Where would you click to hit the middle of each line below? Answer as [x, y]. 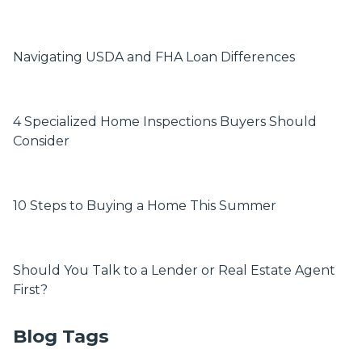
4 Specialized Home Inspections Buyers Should [165, 121]
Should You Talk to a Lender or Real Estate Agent [174, 270]
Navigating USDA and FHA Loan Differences [154, 57]
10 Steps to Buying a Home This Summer [145, 205]
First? [30, 289]
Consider [41, 141]
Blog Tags [61, 336]
